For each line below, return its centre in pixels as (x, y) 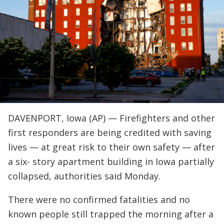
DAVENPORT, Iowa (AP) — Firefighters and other (111, 118)
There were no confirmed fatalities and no (99, 199)
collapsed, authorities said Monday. (84, 176)
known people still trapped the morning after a (111, 214)
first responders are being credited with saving (110, 132)
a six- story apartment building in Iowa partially (111, 161)
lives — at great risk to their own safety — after (111, 147)
